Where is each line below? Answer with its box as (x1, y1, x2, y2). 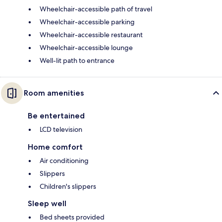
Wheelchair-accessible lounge (40, 43, 133, 52)
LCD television (40, 124, 82, 134)
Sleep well (28, 198, 66, 208)
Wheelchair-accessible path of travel (40, 4, 152, 13)
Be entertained (28, 111, 85, 120)
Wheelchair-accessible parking (40, 17, 135, 26)
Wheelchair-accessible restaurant (40, 30, 143, 39)
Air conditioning (40, 156, 89, 165)
